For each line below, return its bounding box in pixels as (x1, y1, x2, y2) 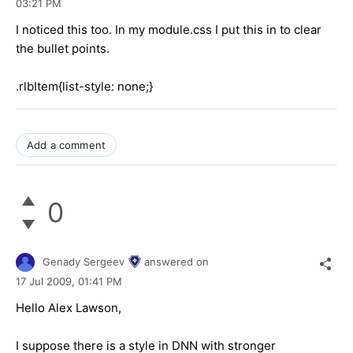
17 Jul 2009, (16, 275, 78, 288)
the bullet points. (16, 40, 110, 56)
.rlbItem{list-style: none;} (16, 78, 153, 94)
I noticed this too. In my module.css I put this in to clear (16, 21, 321, 37)
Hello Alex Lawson (16, 300, 118, 316)
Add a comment (27, 138, 106, 151)
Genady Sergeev (43, 255, 124, 268)
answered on (144, 255, 209, 268)
